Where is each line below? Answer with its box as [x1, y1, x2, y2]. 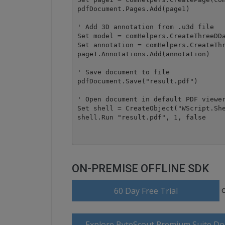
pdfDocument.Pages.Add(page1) [77, 5, 190, 13]
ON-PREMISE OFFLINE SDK [72, 162, 209, 175]
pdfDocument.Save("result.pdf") [77, 77, 198, 85]
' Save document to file [77, 68, 170, 76]
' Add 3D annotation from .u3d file [77, 23, 214, 31]
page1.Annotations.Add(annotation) [77, 50, 210, 58]
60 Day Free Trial [114, 185, 178, 196]
